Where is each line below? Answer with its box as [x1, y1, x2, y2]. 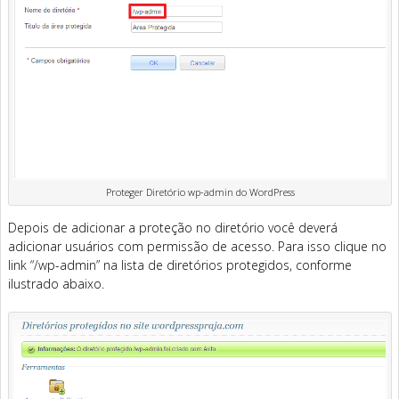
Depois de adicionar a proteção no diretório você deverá [8, 218, 338, 236]
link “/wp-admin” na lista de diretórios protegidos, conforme [8, 256, 352, 273]
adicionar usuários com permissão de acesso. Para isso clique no [8, 237, 387, 255]
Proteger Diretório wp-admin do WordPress [105, 184, 295, 199]
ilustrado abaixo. [8, 274, 104, 292]
